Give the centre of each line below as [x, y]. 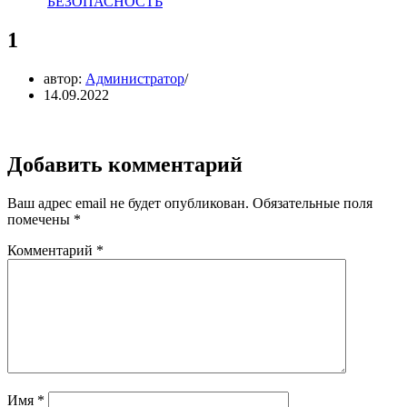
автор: [65, 78]
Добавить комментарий [125, 164]
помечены [40, 219]
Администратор [135, 78]
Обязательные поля [313, 203]
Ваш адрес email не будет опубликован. [128, 203]
